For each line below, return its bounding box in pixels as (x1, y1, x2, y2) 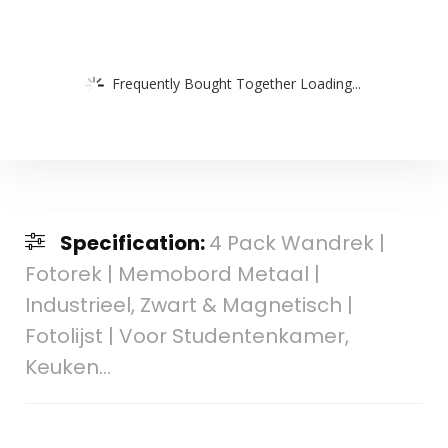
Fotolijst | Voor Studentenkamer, (24, 321, 349, 350)
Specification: (59, 228, 209, 257)
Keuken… (24, 352, 111, 381)
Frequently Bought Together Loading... (112, 73, 361, 93)
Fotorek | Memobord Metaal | (24, 259, 320, 288)
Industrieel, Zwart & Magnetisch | (24, 290, 353, 319)
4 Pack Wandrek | (208, 228, 385, 257)
